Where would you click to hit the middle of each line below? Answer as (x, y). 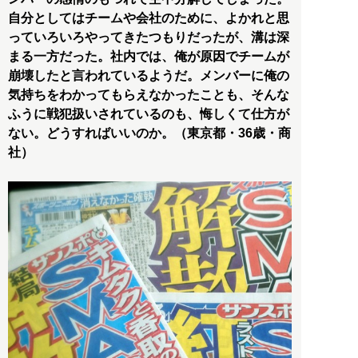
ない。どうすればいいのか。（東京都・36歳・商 (149, 133)
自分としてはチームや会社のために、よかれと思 (149, 18)
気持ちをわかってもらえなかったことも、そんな (149, 94)
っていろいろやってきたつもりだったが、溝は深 (149, 37)
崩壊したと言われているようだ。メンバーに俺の (149, 75)
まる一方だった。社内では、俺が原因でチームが (149, 56)
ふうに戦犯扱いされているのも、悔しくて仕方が (149, 113)
